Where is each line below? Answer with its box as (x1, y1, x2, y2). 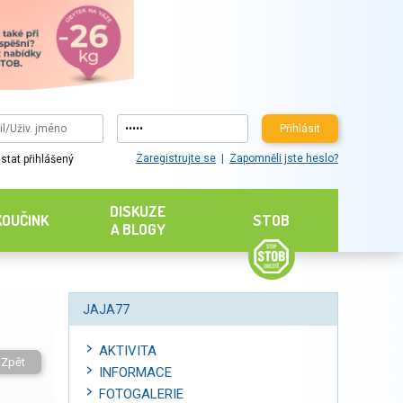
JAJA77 (83, 302, 130, 317)
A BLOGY (110, 219, 166, 238)
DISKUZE (110, 201, 166, 220)
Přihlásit (279, 121, 320, 135)
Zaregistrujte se (135, 152, 216, 166)
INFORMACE (99, 364, 172, 381)
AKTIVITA (99, 343, 157, 359)
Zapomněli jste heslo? (228, 152, 338, 166)
